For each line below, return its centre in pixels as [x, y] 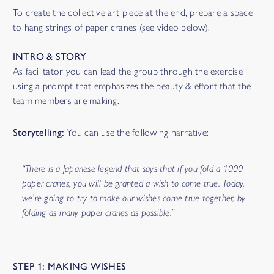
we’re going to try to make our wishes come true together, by [134, 198]
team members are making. [66, 101]
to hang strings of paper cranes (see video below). [111, 28]
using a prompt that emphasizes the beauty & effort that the [132, 86]
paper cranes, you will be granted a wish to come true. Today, [134, 183]
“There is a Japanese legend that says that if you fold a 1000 [133, 169]
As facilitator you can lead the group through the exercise [128, 72]
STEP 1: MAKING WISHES [70, 267]
